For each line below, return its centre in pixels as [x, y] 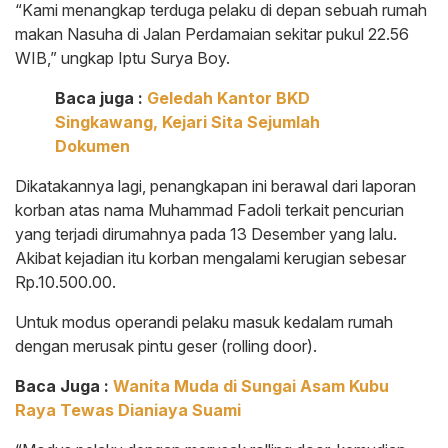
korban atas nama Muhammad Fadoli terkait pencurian [209, 209]
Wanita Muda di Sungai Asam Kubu [251, 385]
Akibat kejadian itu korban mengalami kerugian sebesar [210, 257]
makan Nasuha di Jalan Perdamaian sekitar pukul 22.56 [212, 33]
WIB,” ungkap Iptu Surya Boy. [122, 57]
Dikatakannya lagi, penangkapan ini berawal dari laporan [215, 185]
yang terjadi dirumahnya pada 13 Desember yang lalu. [206, 233]
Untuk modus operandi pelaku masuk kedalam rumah [204, 321]
